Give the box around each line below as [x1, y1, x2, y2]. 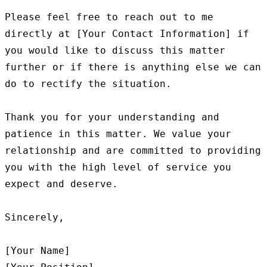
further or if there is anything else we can [5, 61, 261, 73]
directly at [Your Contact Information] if [5, 28, 249, 40]
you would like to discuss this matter [5, 45, 225, 57]
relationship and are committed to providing [5, 145, 261, 157]
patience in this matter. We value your [5, 128, 231, 140]
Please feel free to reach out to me [5, 11, 213, 23]
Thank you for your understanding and [5, 111, 219, 123]
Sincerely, [5, 212, 64, 223]
